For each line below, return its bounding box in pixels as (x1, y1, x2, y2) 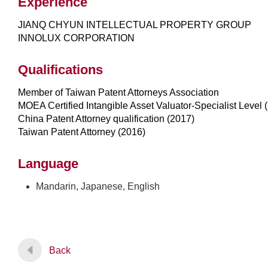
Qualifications (18, 62, 103, 77)
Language (18, 156, 78, 171)
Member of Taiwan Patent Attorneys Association (18, 87, 219, 98)
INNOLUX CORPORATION (18, 32, 135, 43)
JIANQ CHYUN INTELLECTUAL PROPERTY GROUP (18, 19, 251, 30)
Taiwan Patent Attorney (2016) (18, 126, 145, 137)
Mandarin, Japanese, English (36, 181, 160, 191)
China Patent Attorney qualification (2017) (18, 113, 194, 124)
